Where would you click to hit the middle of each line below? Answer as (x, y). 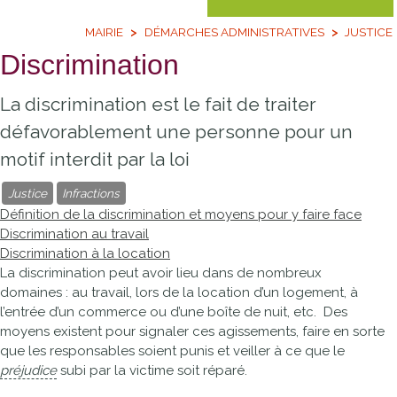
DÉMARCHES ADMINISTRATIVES (234, 31)
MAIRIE (105, 31)
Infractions (91, 193)
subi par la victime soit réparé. (152, 370)
